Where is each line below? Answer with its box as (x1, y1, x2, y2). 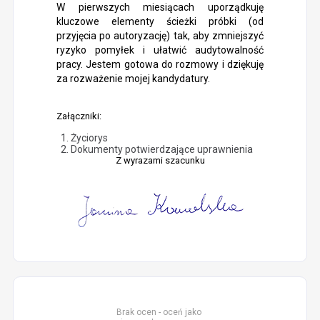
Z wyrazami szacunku (115, 155, 205, 166)
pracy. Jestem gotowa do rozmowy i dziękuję (56, 59, 264, 70)
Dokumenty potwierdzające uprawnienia (70, 144, 253, 155)
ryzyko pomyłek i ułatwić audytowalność (56, 44, 264, 56)
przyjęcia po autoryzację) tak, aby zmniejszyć (56, 30, 264, 41)
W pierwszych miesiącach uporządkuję (56, 1, 264, 13)
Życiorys (70, 132, 108, 144)
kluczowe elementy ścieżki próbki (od (56, 16, 264, 27)
